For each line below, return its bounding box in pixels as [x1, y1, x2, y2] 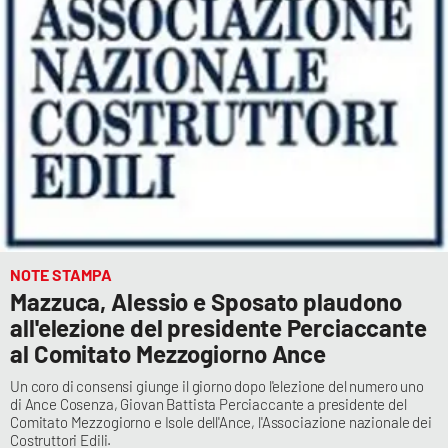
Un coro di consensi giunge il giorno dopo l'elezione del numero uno [10, 376, 424, 395]
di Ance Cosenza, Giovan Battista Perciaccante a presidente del [10, 394, 407, 413]
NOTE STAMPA [10, 264, 112, 284]
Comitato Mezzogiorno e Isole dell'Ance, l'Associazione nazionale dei [10, 412, 432, 431]
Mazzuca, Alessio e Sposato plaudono [10, 286, 402, 316]
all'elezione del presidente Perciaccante [10, 312, 427, 342]
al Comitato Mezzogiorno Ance [10, 338, 327, 368]
